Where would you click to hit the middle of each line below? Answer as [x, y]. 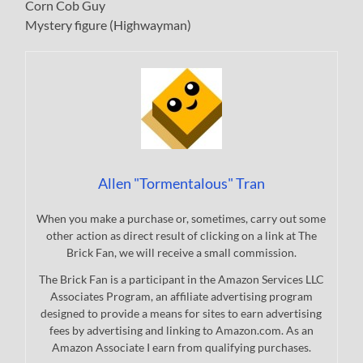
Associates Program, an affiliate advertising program [181, 297]
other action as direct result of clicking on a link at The [181, 236]
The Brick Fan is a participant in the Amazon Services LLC [181, 280]
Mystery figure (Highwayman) [109, 25]
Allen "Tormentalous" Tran [181, 184]
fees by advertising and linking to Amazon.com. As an [181, 331]
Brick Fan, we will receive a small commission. [181, 253]
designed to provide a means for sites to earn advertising [181, 314]
